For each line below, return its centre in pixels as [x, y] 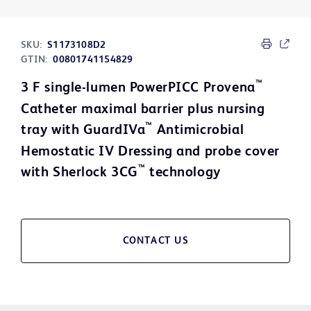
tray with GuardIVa [83, 131]
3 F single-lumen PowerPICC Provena [138, 89]
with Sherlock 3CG [79, 173]
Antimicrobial [199, 131]
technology [183, 173]
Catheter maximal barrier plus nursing [143, 110]
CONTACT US [155, 241]
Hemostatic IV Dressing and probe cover [150, 152]
